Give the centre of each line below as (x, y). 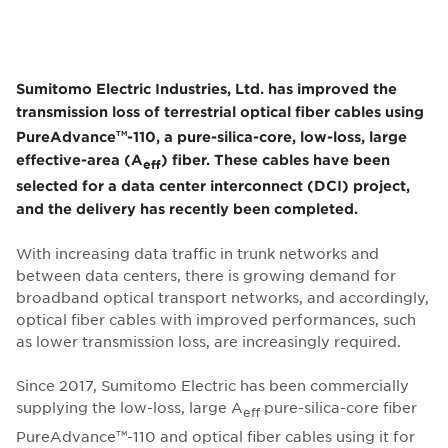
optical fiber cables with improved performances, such (216, 319)
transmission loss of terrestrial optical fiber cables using (220, 111)
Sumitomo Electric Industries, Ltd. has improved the (206, 88)
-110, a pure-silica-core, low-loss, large (267, 136)
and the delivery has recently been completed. (187, 209)
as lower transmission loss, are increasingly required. (208, 341)
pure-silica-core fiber (338, 407)
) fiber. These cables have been (275, 159)
